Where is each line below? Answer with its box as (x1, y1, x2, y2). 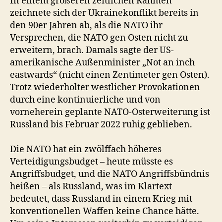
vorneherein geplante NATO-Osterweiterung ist (10, 107, 210, 118)
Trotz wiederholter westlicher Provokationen (10, 82, 200, 93)
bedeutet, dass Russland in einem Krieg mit (10, 193, 192, 205)
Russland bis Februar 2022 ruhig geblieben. (10, 119, 192, 130)
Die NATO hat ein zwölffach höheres (10, 144, 162, 155)
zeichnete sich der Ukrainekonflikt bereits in (10, 7, 199, 19)
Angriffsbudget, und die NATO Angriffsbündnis (10, 168, 209, 180)
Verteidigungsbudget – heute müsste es (10, 156, 173, 167)
